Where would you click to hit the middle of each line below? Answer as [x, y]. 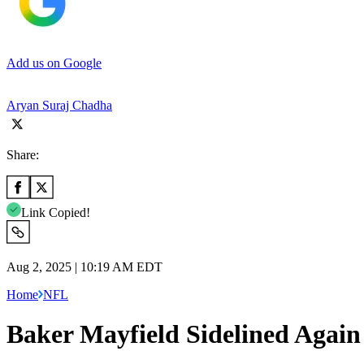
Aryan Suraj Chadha [59, 105]
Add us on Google [54, 63]
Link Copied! [56, 212]
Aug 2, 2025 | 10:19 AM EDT [84, 266]
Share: [23, 154]
